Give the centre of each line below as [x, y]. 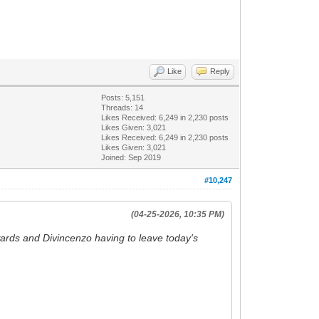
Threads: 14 [122, 107]
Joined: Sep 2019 [131, 157]
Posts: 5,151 [123, 97]
